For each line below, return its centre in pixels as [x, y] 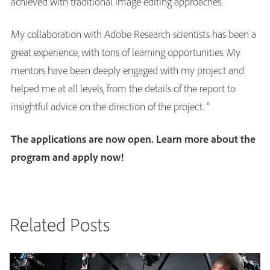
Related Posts [60, 224]
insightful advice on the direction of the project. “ [110, 106]
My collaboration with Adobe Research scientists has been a [133, 34]
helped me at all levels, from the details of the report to [123, 88]
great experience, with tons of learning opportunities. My [126, 52]
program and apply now [66, 157]
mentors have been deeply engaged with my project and [127, 70]
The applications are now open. [82, 139]
